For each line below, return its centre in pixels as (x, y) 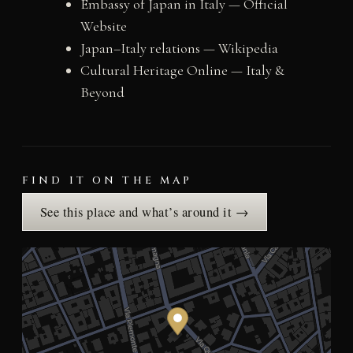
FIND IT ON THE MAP (107, 180)
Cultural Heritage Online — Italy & (182, 70)
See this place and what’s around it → (145, 212)
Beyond (102, 92)
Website (103, 26)
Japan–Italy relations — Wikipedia (179, 48)
